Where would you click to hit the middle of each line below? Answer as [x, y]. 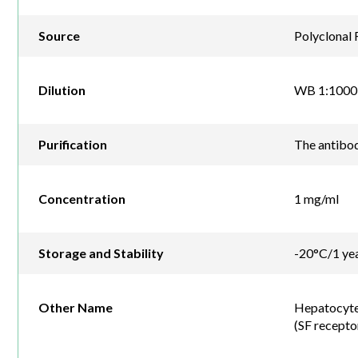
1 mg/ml [316, 199]
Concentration [82, 199]
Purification [73, 145]
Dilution [62, 90]
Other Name [76, 308]
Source [59, 36]
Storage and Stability [101, 253]
